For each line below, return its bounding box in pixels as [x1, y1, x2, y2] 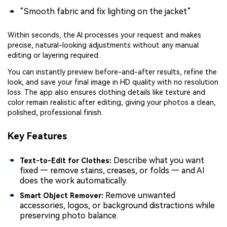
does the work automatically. [20, 175, 127, 185]
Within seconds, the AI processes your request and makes [8, 30, 201, 39]
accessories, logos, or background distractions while [20, 201, 215, 211]
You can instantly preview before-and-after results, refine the [8, 67, 217, 76]
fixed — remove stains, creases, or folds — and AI [20, 165, 205, 175]
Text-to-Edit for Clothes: [20, 156, 113, 165]
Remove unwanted [105, 191, 175, 201]
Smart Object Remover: [20, 192, 105, 200]
